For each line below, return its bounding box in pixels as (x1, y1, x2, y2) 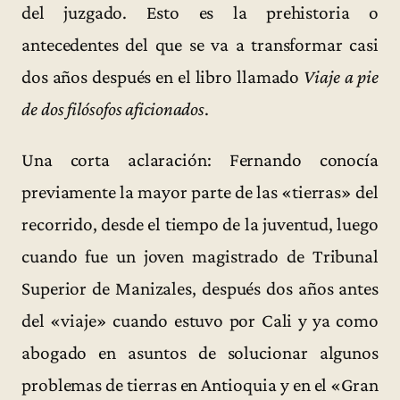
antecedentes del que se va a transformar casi (21, 33, 379, 55)
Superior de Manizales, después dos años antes (21, 277, 379, 299)
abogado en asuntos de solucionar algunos (21, 341, 379, 363)
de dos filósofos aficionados (21, 97, 205, 120)
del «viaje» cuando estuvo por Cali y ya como (21, 309, 379, 331)
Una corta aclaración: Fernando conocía (21, 148, 379, 171)
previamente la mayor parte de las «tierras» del (21, 180, 379, 203)
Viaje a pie (304, 65, 379, 87)
